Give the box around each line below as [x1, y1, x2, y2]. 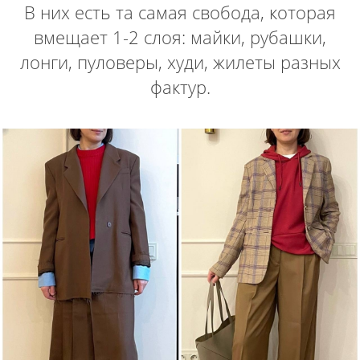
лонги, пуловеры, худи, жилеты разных [19, 49, 341, 74]
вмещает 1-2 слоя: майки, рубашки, [34, 24, 326, 49]
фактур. [149, 74, 211, 99]
